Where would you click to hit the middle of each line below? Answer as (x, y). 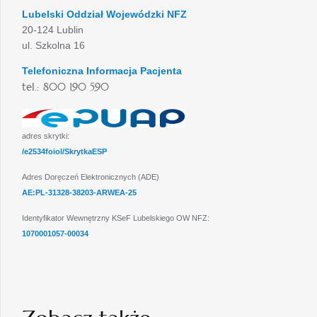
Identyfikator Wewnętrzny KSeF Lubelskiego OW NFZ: (116, 218)
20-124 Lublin (53, 30)
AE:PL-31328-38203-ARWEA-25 (79, 192)
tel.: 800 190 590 (65, 87)
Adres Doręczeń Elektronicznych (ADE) (91, 177)
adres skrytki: (46, 136)
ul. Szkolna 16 (53, 45)
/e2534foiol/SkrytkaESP (64, 151)
